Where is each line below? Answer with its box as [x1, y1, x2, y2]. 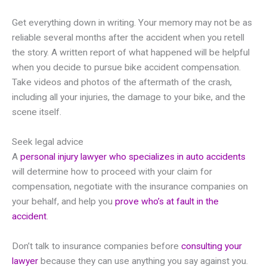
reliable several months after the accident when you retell [12, 32, 244, 44]
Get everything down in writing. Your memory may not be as [12, 17, 252, 29]
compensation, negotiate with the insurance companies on [12, 181, 248, 192]
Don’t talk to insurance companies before [12, 240, 181, 252]
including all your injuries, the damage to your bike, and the [12, 92, 246, 103]
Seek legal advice [12, 136, 83, 147]
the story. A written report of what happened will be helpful [12, 47, 250, 58]
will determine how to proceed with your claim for [12, 166, 212, 177]
